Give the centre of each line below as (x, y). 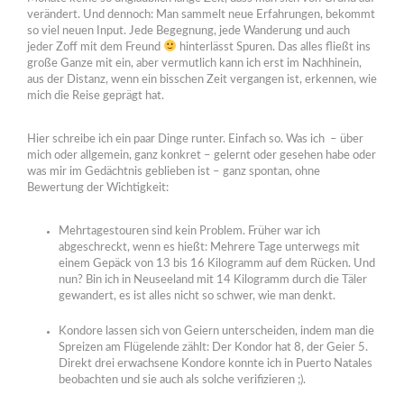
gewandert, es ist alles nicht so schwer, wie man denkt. (197, 296)
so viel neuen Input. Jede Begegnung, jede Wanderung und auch (188, 31)
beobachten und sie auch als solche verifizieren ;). (182, 380)
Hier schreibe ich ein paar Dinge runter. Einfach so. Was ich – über (195, 139)
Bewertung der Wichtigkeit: (98, 188)
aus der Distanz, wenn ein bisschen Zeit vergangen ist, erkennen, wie (202, 79)
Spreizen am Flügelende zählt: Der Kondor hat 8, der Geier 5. (213, 347)
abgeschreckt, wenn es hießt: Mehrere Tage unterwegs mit (209, 247)
